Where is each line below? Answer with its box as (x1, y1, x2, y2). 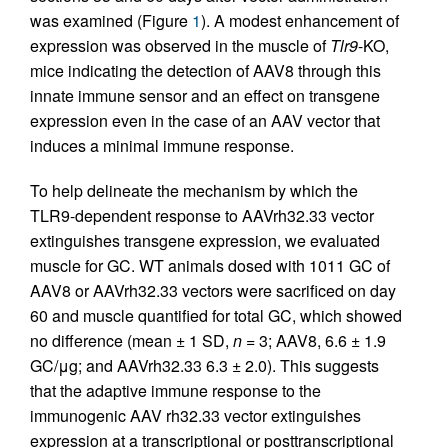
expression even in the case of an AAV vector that (30, 109, 380, 132)
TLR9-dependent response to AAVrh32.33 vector (30, 204, 374, 227)
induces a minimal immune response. (30, 134, 294, 157)
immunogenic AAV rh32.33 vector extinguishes (30, 404, 361, 427)
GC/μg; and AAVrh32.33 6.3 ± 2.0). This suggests (30, 354, 379, 377)
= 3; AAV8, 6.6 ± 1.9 (242, 329, 386, 352)
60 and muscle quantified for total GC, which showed (30, 304, 402, 327)
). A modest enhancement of (201, 9, 399, 32)
